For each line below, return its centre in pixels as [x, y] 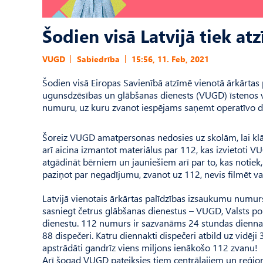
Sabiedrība [98, 59]
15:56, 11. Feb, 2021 [170, 59]
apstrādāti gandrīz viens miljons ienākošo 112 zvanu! [150, 247]
